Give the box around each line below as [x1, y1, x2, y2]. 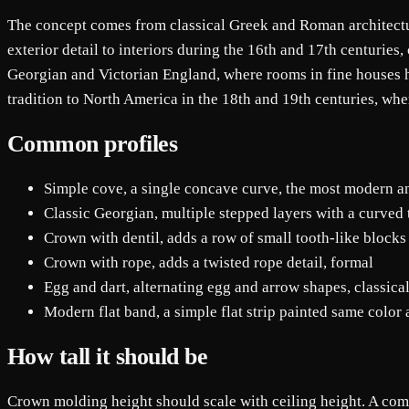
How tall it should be [7, 343, 208, 371]
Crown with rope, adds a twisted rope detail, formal [44, 253, 373, 271]
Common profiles [7, 130, 178, 157]
